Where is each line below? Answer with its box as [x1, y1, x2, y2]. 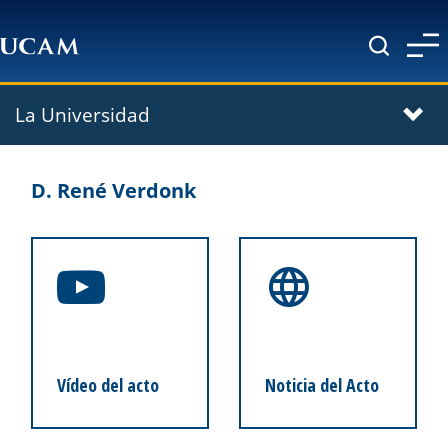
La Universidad [15, 101, 150, 128]
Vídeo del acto [57, 373, 159, 397]
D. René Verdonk [31, 177, 196, 204]
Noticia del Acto [265, 373, 379, 397]
